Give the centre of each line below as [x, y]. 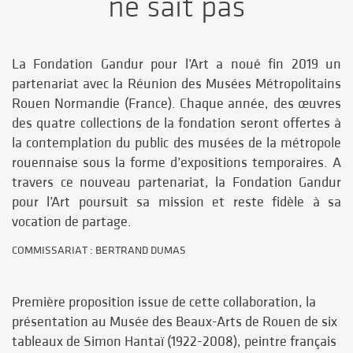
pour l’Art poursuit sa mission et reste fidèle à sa [176, 202]
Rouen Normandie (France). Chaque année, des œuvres [176, 104]
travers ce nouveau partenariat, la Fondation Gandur [176, 182]
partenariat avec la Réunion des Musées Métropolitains [176, 84]
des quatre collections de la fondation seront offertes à [176, 123]
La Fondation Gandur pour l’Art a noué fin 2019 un [176, 64]
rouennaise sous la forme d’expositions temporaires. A [176, 163]
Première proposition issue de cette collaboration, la [164, 302]
